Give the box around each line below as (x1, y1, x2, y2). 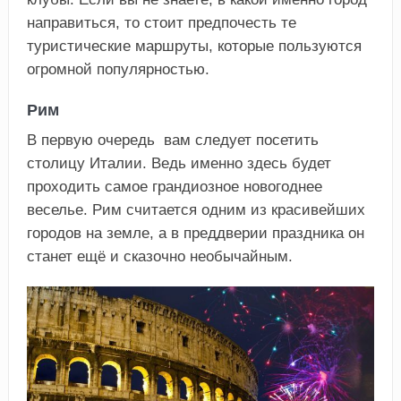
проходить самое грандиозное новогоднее (26, 178, 322, 196)
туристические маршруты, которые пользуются (26, 38, 362, 55)
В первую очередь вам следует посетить (26, 132, 319, 149)
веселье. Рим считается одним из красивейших (26, 201, 365, 219)
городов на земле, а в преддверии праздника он (26, 225, 364, 243)
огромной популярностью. (26, 61, 209, 79)
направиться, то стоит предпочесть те (26, 14, 296, 32)
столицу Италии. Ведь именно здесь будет (26, 155, 331, 173)
